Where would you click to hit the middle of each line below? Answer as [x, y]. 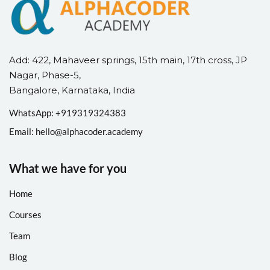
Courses [25, 214]
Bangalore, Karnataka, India [72, 90]
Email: [22, 131]
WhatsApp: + [35, 112]
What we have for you [68, 168]
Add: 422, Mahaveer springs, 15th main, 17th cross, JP [128, 60]
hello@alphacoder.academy [89, 131]
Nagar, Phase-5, [45, 75]
